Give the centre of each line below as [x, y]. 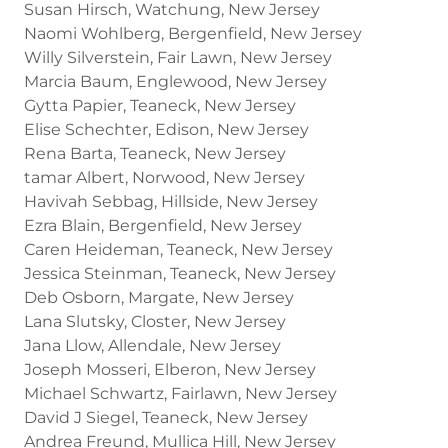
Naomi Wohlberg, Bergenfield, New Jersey [193, 33]
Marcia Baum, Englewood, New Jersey [175, 81]
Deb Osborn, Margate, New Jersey [159, 297]
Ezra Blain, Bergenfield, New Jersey [163, 225]
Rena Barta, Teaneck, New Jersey [155, 153]
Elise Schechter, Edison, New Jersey [166, 129]
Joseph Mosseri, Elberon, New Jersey [170, 369]
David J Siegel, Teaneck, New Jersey [166, 417]
